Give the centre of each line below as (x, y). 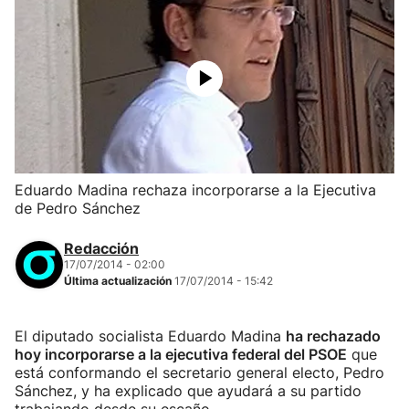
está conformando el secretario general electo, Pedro (199, 372)
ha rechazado (333, 336)
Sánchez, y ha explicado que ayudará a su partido (188, 391)
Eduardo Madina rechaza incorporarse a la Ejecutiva (195, 190)
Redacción (101, 248)
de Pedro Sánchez (78, 208)
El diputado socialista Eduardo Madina (150, 336)
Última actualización (119, 281)
